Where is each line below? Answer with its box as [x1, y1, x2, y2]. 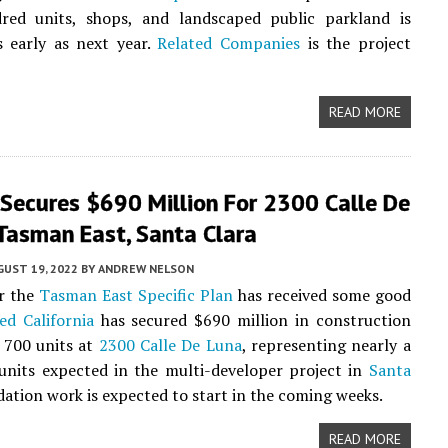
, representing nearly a [241, 334, 411, 356]
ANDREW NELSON [98, 261, 194, 276]
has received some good [232, 284, 411, 306]
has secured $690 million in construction [93, 309, 411, 331]
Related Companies [157, 32, 301, 54]
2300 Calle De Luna [98, 334, 242, 356]
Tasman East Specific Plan [38, 284, 233, 306]
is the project [300, 32, 411, 54]
